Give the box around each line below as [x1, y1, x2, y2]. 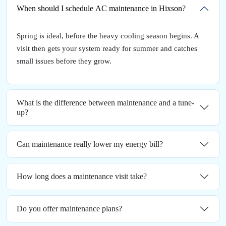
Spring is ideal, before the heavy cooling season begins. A [17, 31, 199, 40]
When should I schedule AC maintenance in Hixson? [17, 4, 186, 13]
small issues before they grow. [17, 56, 111, 65]
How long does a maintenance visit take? [17, 172, 147, 181]
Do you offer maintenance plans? [17, 204, 122, 213]
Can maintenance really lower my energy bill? [17, 140, 163, 149]
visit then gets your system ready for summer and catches [17, 44, 197, 52]
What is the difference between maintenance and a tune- [17, 98, 194, 107]
